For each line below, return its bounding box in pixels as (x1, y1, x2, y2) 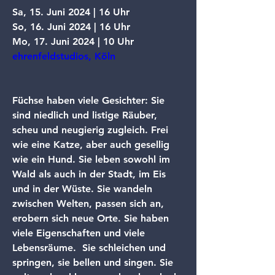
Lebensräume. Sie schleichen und (12, 242, 169, 254)
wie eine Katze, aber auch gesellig (12, 139, 172, 150)
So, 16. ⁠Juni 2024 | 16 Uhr (12, 21, 130, 33)
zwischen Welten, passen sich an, (12, 198, 167, 209)
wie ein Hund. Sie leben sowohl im (12, 153, 173, 165)
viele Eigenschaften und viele (12, 227, 148, 239)
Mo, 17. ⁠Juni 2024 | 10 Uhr (12, 36, 134, 47)
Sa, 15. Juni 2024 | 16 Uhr (12, 6, 130, 18)
